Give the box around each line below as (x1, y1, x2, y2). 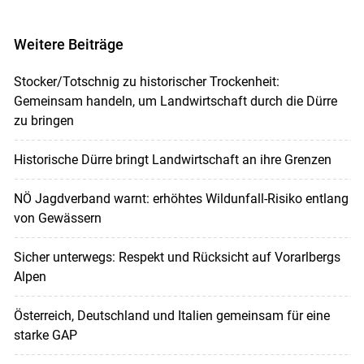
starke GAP (13, 327, 77, 344)
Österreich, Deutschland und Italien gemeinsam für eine (13, 308, 330, 324)
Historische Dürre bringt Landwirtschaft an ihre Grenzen (13, 152, 331, 168)
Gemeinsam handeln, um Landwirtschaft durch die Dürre (13, 93, 337, 110)
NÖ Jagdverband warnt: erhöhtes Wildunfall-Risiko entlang (13, 191, 349, 207)
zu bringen (13, 113, 74, 129)
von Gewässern (13, 210, 102, 227)
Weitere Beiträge (13, 35, 123, 53)
